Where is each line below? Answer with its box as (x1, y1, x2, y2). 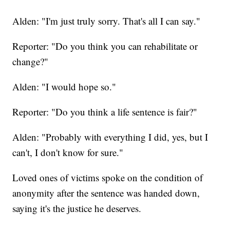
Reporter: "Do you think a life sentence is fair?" (12, 105, 198, 118)
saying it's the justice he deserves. (12, 201, 142, 215)
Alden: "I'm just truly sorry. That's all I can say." (12, 14, 201, 27)
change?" (12, 54, 49, 68)
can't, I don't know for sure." (12, 145, 124, 159)
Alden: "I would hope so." (12, 80, 117, 93)
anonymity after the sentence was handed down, (12, 186, 200, 199)
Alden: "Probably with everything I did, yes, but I (12, 130, 208, 143)
